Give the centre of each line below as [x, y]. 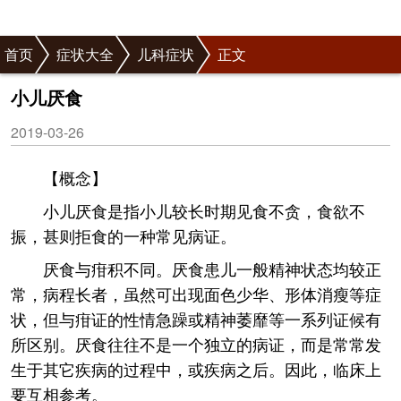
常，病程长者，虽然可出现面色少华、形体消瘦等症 [196, 294]
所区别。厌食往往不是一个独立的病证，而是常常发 [196, 344]
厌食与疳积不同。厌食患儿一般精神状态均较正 [212, 269]
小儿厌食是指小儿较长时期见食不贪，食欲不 [204, 210]
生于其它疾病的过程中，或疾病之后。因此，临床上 [196, 369]
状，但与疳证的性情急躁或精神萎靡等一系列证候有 [196, 319]
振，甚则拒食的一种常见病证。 [124, 235]
